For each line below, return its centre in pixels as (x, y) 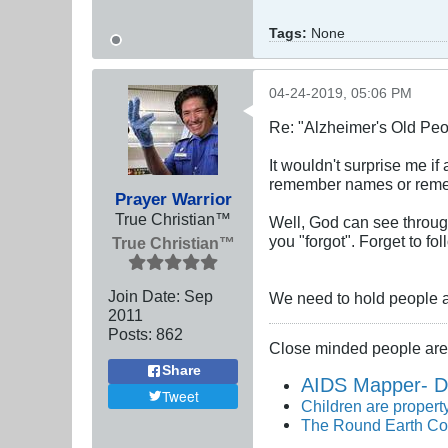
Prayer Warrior (173, 198)
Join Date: (144, 295)
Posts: (130, 333)
